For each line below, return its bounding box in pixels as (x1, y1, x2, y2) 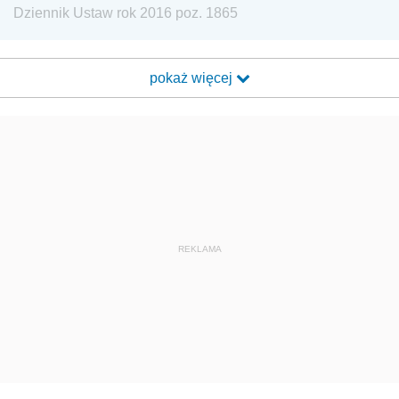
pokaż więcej (149, 70, 236, 85)
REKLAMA (177, 244, 222, 254)
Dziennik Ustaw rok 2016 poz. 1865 (13, 5, 238, 20)
